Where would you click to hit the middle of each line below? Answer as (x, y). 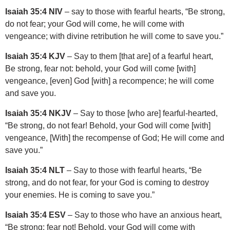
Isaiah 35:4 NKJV (38, 113)
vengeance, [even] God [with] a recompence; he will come (110, 81)
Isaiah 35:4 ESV (35, 215)
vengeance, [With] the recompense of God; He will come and (115, 138)
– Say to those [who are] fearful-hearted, (145, 113)
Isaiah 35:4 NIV (34, 11)
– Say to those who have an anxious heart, (144, 215)
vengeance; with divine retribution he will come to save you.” (114, 36)
